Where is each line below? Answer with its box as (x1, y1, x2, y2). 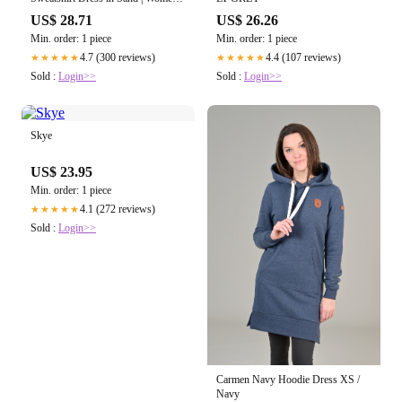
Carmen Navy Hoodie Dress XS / (216, 372, 360, 386)
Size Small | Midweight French (31, 5, 162, 19)
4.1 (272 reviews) (80, 202, 155, 215)
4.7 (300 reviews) (80, 50, 155, 64)
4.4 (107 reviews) (266, 50, 341, 64)
